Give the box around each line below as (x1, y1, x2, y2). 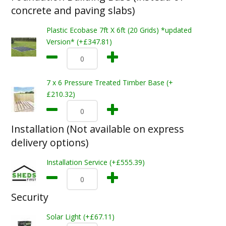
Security (11, 190, 48, 204)
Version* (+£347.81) (46, 37, 112, 46)
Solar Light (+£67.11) (46, 212, 115, 221)
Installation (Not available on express (11, 122, 184, 136)
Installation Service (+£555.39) (46, 157, 145, 167)
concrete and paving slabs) (11, 4, 135, 17)
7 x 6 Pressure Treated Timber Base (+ (46, 78, 173, 87)
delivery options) (11, 136, 88, 149)
